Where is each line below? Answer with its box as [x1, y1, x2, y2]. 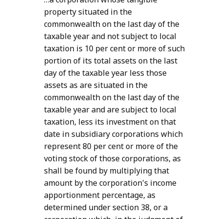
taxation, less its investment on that [44, 116, 176, 128]
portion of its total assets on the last [44, 55, 177, 66]
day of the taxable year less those [44, 67, 167, 79]
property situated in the [44, 6, 132, 18]
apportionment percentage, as [44, 190, 155, 201]
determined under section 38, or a [44, 202, 168, 213]
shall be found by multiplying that [44, 165, 169, 176]
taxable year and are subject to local [44, 104, 176, 115]
